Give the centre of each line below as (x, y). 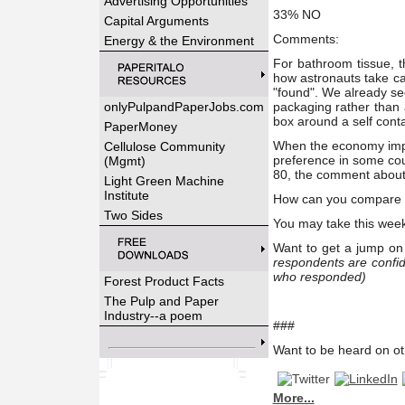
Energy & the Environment (179, 41)
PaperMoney (140, 127)
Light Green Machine (164, 181)
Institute (126, 195)
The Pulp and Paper (161, 301)
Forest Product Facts (164, 281)
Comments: (306, 39)
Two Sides (133, 215)
